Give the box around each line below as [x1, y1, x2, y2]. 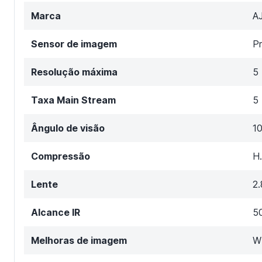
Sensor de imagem [31, 37, 117, 50]
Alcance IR [31, 206, 80, 218]
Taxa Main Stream [31, 94, 116, 106]
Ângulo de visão [31, 122, 105, 134]
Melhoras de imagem [31, 234, 127, 246]
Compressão [31, 150, 90, 162]
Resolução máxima [31, 65, 118, 78]
